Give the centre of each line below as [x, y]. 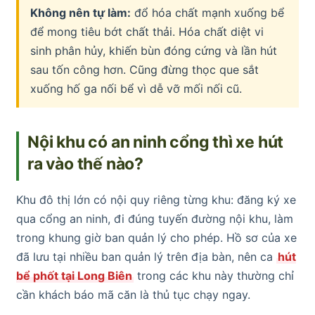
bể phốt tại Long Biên [74, 276]
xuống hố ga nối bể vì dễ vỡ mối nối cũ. [136, 89]
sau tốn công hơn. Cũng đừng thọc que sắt [144, 70]
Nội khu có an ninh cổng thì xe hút [156, 142]
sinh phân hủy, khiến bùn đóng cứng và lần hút [154, 51]
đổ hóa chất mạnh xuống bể [207, 13]
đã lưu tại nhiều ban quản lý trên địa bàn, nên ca [146, 257]
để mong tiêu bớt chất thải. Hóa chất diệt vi [147, 32]
